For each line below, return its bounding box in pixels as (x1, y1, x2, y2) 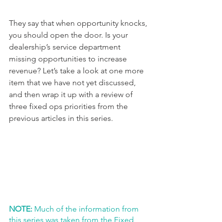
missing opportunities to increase (9, 54, 129, 63)
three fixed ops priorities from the (9, 101, 130, 111)
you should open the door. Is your (9, 30, 130, 40)
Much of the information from (32, 204, 141, 214)
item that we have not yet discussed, (9, 77, 138, 87)
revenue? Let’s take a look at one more (9, 65, 146, 75)
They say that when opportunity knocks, (9, 18, 149, 28)
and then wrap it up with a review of (9, 89, 135, 99)
